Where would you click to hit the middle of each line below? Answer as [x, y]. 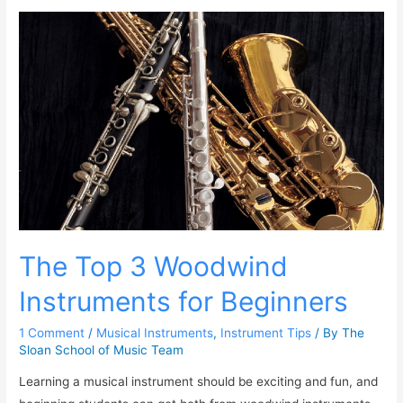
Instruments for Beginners [184, 301]
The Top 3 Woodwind [154, 266]
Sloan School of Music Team [102, 349]
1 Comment [52, 332]
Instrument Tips [266, 332]
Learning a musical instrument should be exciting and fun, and [199, 382]
